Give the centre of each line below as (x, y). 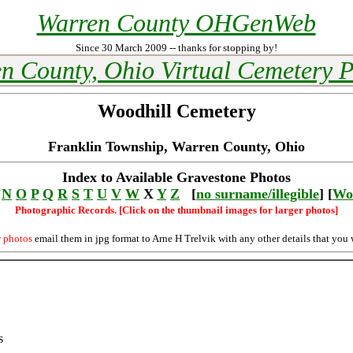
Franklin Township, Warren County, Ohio (176, 147)
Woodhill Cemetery (176, 111)
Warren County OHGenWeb (176, 23)
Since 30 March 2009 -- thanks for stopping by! (176, 48)
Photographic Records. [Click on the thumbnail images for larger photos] (176, 210)
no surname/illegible (258, 194)
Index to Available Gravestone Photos (176, 177)
